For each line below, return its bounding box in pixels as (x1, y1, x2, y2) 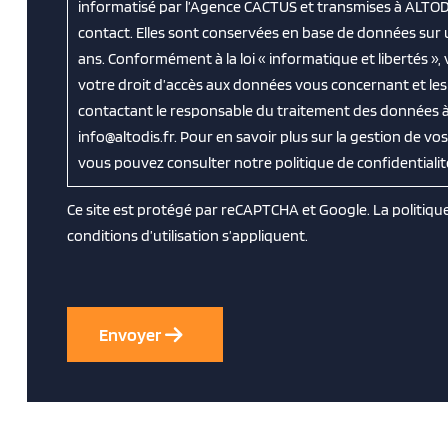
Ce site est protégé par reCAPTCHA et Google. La (67, 199, 392, 219)
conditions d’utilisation (67, 225, 219, 245)
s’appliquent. (219, 225, 308, 245)
